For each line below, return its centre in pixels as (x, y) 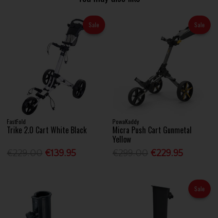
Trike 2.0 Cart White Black (47, 130)
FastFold (17, 122)
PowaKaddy (126, 122)
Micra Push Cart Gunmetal (152, 130)
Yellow (122, 139)
